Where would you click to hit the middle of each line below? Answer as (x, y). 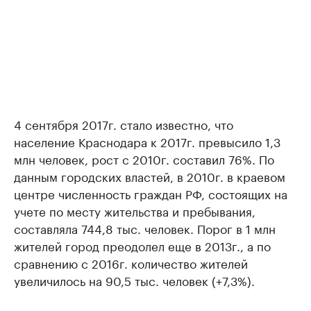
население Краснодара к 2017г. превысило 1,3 (147, 141)
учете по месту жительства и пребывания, (135, 210)
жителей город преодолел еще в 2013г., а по (142, 245)
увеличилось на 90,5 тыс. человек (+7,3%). (134, 280)
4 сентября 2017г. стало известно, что (124, 124)
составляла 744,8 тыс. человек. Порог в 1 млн (145, 228)
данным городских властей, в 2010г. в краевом (150, 176)
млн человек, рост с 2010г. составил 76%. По (144, 158)
